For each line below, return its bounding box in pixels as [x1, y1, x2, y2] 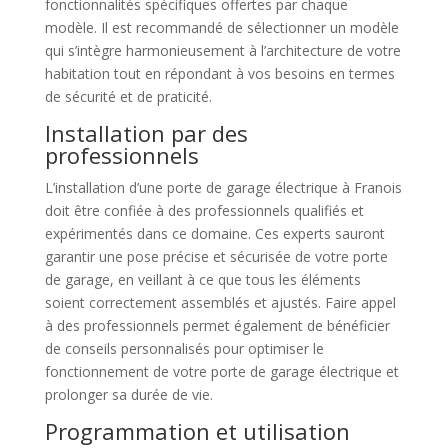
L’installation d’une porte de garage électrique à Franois [44, 178, 402, 197]
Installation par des [44, 118, 248, 148]
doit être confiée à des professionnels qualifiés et [44, 201, 364, 220]
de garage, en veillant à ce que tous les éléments [44, 270, 361, 289]
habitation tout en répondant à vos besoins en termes [44, 64, 395, 83]
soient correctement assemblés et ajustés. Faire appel [44, 293, 396, 312]
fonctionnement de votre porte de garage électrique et [44, 362, 399, 381]
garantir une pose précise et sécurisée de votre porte [44, 247, 388, 266]
